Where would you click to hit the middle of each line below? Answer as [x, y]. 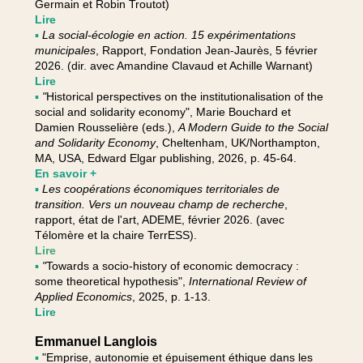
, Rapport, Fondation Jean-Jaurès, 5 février [206, 50]
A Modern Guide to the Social [253, 127]
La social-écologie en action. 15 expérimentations [169, 35]
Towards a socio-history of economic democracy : [172, 266]
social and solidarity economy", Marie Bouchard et [162, 112]
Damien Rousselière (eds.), [106, 127]
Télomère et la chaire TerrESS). [115, 235]
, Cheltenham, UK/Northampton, [237, 143]
